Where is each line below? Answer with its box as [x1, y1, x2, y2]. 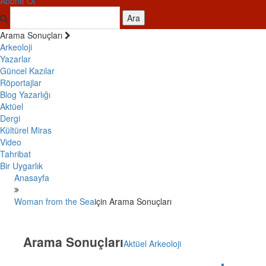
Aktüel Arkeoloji [123, 237, 181, 250]
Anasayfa [14, 172, 49, 184]
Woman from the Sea [14, 195, 94, 208]
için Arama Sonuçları [94, 195, 172, 208]
